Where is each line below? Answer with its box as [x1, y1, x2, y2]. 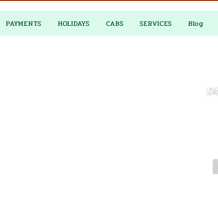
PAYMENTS [6, 18, 41, 29]
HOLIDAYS [57, 18, 90, 29]
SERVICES [140, 18, 172, 29]
